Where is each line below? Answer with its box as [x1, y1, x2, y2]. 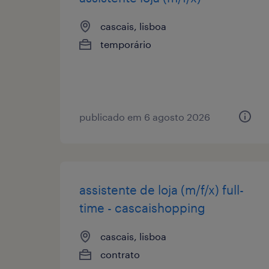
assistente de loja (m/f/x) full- [79, 182, 244, 197]
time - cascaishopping [79, 200, 205, 215]
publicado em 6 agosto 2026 [79, 110, 210, 122]
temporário [100, 38, 151, 50]
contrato [100, 248, 140, 260]
